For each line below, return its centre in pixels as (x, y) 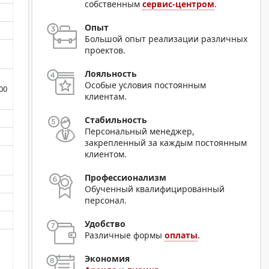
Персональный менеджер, (140, 131)
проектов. (105, 50)
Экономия (107, 258)
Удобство (105, 223)
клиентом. (106, 154)
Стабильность (116, 119)
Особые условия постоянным (146, 85)
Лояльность (111, 73)
